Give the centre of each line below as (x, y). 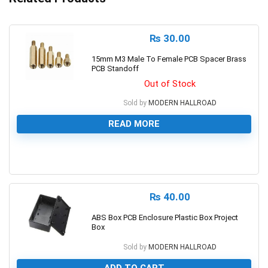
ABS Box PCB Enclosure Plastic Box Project (165, 217)
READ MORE (134, 124)
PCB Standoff (115, 68)
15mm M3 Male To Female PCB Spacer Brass (169, 59)
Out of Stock (170, 84)
